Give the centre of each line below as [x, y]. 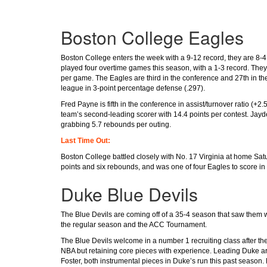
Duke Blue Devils [129, 194]
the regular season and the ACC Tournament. [134, 224]
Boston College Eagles [152, 37]
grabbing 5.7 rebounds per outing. [116, 124]
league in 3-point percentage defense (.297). [133, 88]
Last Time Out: [86, 140]
